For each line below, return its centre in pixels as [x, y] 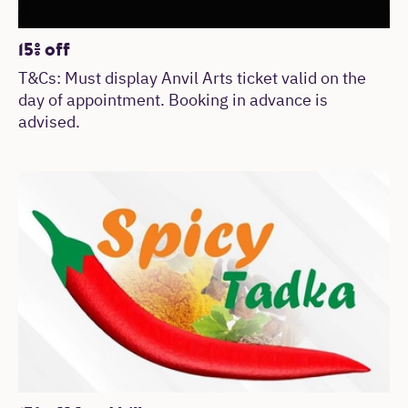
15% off [44, 49]
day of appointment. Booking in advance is [173, 102]
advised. [49, 123]
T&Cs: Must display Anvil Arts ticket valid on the [192, 80]
